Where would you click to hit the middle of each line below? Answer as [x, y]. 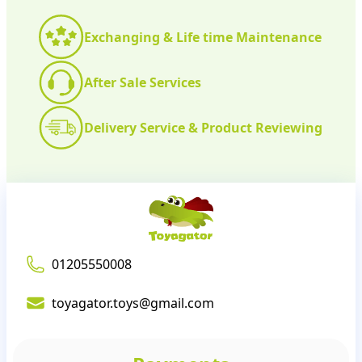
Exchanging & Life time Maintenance [203, 37]
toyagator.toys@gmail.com [133, 303]
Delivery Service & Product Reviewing [203, 127]
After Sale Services [143, 82]
